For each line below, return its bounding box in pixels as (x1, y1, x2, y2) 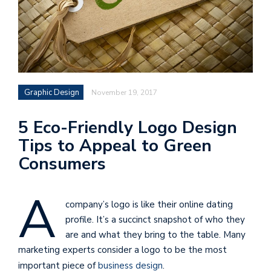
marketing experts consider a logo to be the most (18, 244, 227, 256)
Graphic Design (24, 87, 79, 99)
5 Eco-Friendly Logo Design (18, 116, 237, 140)
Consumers (18, 152, 106, 176)
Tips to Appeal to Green (18, 134, 212, 158)
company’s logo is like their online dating (65, 198, 233, 211)
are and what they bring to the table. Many (65, 229, 246, 241)
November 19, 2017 (91, 88, 157, 98)
